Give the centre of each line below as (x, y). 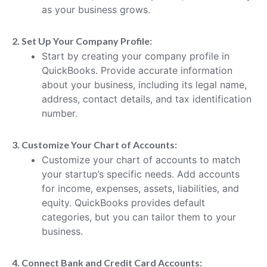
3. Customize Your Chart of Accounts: (94, 144)
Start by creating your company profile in (136, 56)
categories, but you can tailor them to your (139, 217)
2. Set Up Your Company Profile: (82, 41)
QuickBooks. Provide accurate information (137, 70)
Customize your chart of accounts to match (141, 159)
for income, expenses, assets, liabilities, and (140, 188)
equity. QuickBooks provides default (123, 202)
